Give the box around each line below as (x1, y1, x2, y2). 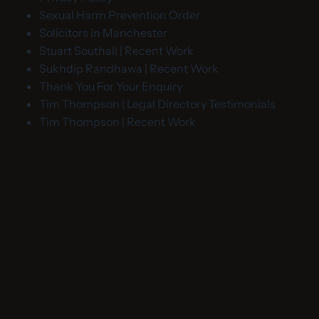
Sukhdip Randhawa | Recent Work (39, 61, 219, 76)
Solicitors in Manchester (39, 26, 167, 41)
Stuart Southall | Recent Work (39, 43, 194, 58)
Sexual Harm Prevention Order (39, 8, 200, 23)
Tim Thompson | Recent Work (39, 115, 196, 130)
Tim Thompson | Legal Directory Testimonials (39, 97, 276, 112)
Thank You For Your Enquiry (39, 79, 182, 94)
